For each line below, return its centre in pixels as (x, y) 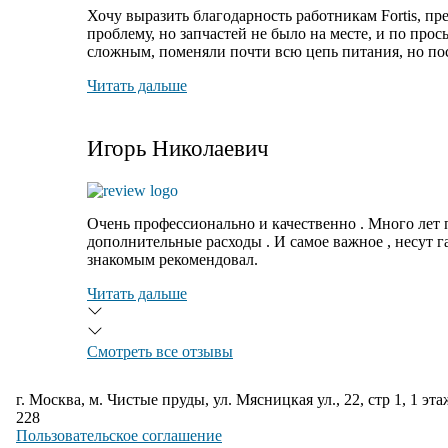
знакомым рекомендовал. (172, 259)
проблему (119, 33)
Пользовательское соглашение (119, 435)
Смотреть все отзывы (160, 351)
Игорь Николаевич (178, 148)
